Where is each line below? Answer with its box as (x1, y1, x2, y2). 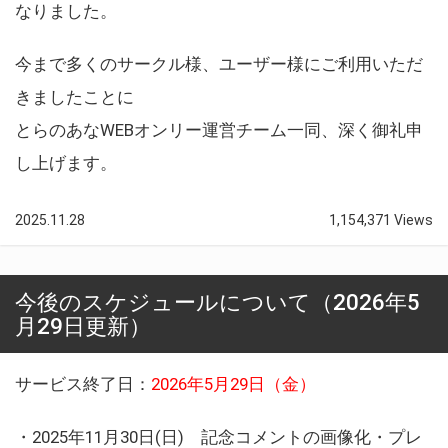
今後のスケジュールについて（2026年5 (15, 288, 420, 315)
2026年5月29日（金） (151, 373, 316, 394)
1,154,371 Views (329, 211, 433, 228)
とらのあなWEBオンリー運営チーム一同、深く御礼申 (15, 119, 423, 140)
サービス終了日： (15, 373, 151, 394)
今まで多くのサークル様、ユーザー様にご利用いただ (15, 53, 423, 74)
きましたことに (15, 86, 134, 107)
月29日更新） (15, 312, 151, 339)
